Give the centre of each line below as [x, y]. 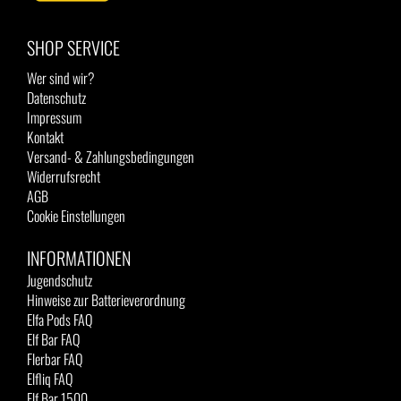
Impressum [54, 117]
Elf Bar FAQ [53, 339]
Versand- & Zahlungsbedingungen [111, 157]
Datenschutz [56, 98]
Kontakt [45, 137]
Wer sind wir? [61, 78]
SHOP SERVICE [73, 47]
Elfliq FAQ [50, 379]
